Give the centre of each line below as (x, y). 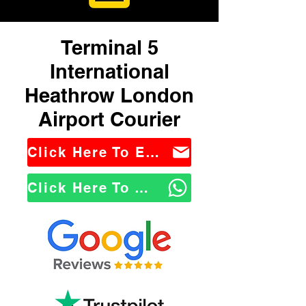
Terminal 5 (109, 47)
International (109, 71)
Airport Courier (109, 119)
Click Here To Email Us (152, 152)
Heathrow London (109, 95)
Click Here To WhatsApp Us (141, 188)
